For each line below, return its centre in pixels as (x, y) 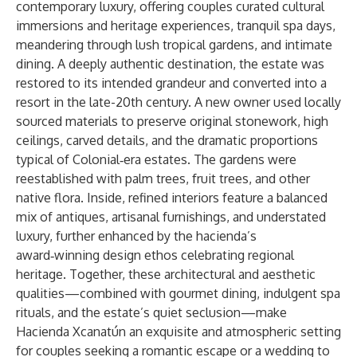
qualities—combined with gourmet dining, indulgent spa (178, 293)
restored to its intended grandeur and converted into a (171, 83)
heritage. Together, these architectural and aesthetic (166, 274)
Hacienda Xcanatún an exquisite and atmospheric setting (178, 331)
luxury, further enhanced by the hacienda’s (136, 236)
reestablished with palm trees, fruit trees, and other (163, 178)
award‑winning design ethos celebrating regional (155, 255)
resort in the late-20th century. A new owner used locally (178, 102)
